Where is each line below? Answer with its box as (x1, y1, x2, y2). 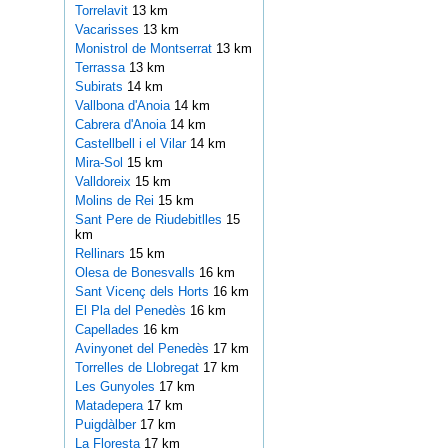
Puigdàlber (74, 417, 140, 433)
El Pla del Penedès (74, 303, 190, 319)
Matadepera (74, 398, 147, 414)
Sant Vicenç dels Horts (74, 284, 213, 300)
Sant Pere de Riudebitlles (74, 212, 226, 228)
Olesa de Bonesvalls (74, 265, 199, 281)
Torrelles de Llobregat (74, 360, 203, 376)
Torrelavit (74, 3, 132, 19)
